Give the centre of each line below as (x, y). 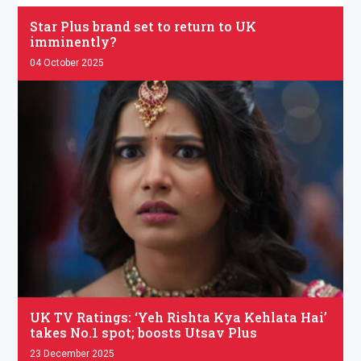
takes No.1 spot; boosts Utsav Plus (144, 332)
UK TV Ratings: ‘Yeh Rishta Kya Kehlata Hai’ (179, 317)
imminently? (73, 42)
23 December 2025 (73, 353)
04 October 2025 (67, 63)
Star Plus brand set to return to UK (143, 27)
